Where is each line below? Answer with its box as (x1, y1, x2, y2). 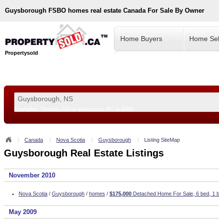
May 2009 (9, 208, 37, 216)
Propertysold (5, 49, 38, 56)
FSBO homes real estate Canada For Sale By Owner (48, 7, 204, 14)
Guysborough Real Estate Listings (4, 148, 164, 158)
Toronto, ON (41, 106, 70, 112)
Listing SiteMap (144, 137, 180, 143)
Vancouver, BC (78, 106, 113, 112)
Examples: (14, 106, 41, 112)
